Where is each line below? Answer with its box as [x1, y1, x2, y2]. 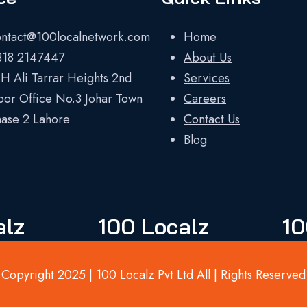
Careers [184, 90, 226, 108]
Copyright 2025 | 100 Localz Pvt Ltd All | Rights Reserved [1, 266, 306, 284]
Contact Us [184, 110, 240, 128]
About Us [184, 49, 232, 66]
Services [184, 69, 230, 87]
